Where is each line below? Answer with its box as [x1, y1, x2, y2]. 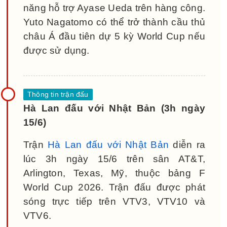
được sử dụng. [23, 45, 90, 56]
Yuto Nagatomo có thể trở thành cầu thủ [23, 16, 205, 27]
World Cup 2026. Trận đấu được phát [23, 181, 205, 193]
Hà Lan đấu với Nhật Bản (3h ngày [23, 102, 205, 113]
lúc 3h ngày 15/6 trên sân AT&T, [23, 153, 205, 164]
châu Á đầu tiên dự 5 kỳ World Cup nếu [23, 30, 205, 42]
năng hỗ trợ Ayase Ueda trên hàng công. [23, 2, 205, 13]
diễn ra [168, 139, 205, 150]
